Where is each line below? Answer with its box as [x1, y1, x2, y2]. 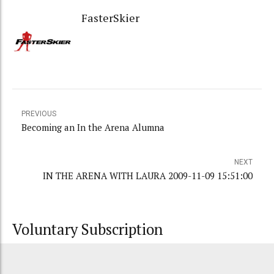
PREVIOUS [21, 109, 56, 119]
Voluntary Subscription [12, 220, 163, 240]
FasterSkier [81, 10, 139, 25]
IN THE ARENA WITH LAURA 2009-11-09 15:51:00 [43, 169, 253, 182]
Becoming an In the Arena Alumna [21, 121, 165, 134]
